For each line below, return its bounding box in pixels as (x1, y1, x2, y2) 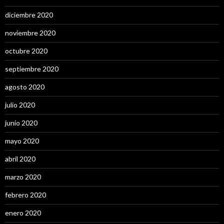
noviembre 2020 (5, 28, 55, 37)
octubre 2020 (5, 46, 47, 55)
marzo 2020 (5, 172, 41, 181)
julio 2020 (5, 100, 35, 109)
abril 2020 (5, 154, 35, 163)
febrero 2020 (5, 190, 46, 199)
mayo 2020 (5, 136, 39, 145)
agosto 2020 (5, 82, 44, 91)
